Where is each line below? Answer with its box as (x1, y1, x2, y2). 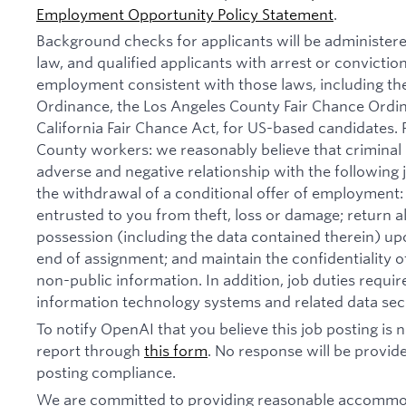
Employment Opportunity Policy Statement (36, 4, 333, 24)
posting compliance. (36, 362, 176, 382)
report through (36, 340, 144, 360)
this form (144, 340, 208, 360)
